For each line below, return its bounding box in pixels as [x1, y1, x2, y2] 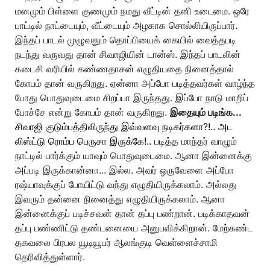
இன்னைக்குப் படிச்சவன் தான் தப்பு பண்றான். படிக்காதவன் [15, 207, 250, 220]
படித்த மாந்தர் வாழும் [151, 135, 237, 148]
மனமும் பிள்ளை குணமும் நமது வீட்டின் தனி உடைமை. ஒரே [15, 5, 250, 17]
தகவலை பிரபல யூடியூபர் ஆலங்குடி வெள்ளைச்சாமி [15, 236, 218, 249]
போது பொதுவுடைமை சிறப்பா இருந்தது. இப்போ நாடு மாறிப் [15, 92, 248, 104]
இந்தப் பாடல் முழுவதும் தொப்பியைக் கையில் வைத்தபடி [15, 34, 236, 46]
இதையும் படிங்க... [170, 106, 242, 119]
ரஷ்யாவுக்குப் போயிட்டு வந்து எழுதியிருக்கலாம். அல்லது [15, 178, 237, 191]
